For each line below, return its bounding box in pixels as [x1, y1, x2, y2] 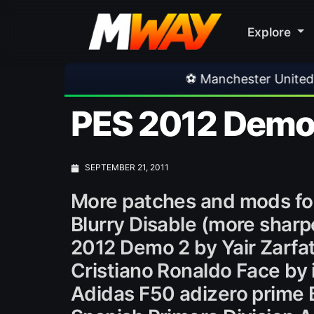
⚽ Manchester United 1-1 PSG [77, 71, 254, 86]
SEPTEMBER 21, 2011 [84, 162, 169, 172]
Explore [247, 24, 294, 39]
